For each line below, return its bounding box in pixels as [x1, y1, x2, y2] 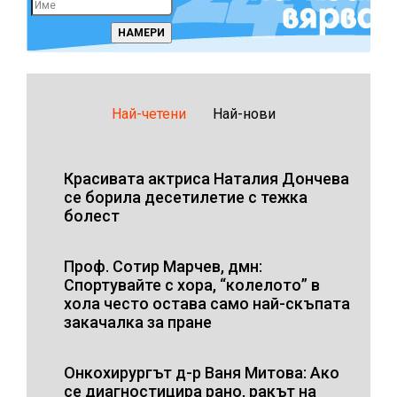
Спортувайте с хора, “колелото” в [64, 275, 320, 294]
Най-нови [212, 105, 276, 122]
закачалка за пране [64, 312, 212, 331]
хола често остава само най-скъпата [64, 293, 350, 313]
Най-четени [111, 105, 186, 122]
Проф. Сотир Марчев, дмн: [64, 256, 262, 276]
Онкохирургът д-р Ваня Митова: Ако [64, 362, 339, 382]
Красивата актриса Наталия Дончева [64, 168, 349, 188]
